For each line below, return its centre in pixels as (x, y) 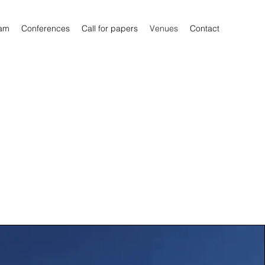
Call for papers (110, 28)
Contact (205, 28)
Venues (164, 28)
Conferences (46, 28)
